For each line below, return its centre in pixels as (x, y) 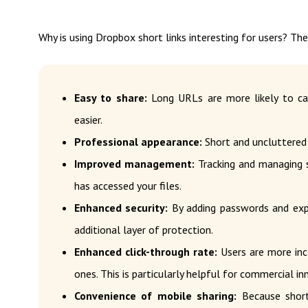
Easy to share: (111, 98)
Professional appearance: (140, 142)
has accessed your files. (128, 186)
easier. (88, 120)
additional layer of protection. (144, 230)
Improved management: (134, 164)
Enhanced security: (121, 208)
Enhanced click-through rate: (146, 252)
